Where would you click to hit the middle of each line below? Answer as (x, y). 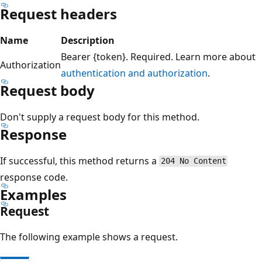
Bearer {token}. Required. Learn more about (158, 56)
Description (88, 40)
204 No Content (193, 161)
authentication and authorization (134, 73)
